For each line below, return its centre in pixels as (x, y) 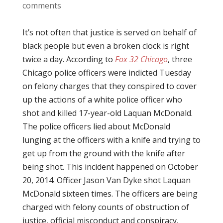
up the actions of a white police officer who (102, 100)
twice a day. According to (68, 59)
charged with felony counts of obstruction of (106, 207)
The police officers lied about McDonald (96, 126)
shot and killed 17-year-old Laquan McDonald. (107, 113)
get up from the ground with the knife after (104, 153)
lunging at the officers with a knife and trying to (111, 140)
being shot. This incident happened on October (110, 167)
